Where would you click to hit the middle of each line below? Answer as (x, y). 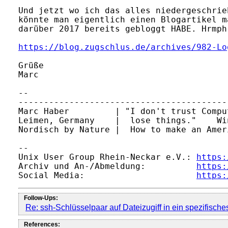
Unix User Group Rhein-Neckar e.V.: (107, 157)
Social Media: (107, 175)
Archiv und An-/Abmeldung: (107, 166)
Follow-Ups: (41, 198)
